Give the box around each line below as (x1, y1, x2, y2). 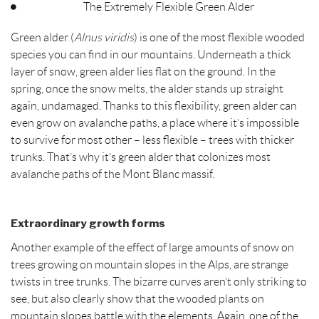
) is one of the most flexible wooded (134, 31, 305, 44)
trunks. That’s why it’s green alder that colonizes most (11, 151, 271, 164)
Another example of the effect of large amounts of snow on (11, 241, 294, 253)
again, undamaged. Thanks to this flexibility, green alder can (11, 100, 297, 113)
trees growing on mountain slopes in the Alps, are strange (11, 258, 288, 271)
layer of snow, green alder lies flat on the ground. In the (11, 66, 276, 78)
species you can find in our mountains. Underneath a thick (11, 48, 291, 61)
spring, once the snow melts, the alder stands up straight (11, 83, 283, 95)
